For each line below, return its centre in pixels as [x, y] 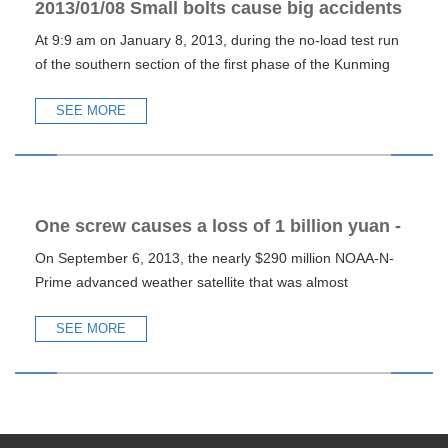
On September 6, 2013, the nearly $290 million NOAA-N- [214, 258]
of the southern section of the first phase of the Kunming [212, 64]
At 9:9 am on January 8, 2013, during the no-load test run [217, 40]
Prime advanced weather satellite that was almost [191, 282]
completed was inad [98, 306]
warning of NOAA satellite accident [184, 267]
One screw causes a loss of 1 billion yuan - [218, 226]
